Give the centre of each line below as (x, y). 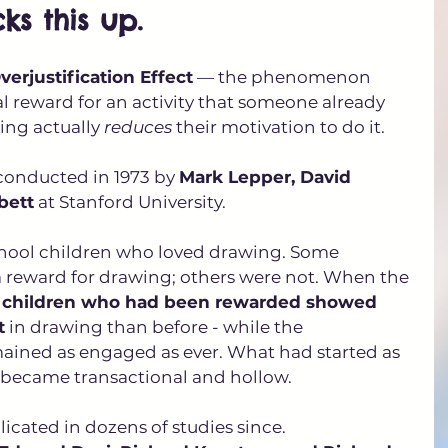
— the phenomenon (284, 76)
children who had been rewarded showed (192, 301)
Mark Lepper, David (267, 176)
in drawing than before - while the (156, 326)
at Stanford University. (132, 201)
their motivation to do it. (280, 126)
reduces (138, 126)
